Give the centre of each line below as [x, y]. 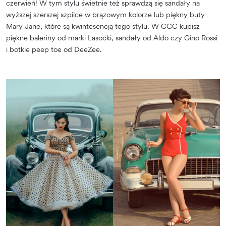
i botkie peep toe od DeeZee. [54, 49]
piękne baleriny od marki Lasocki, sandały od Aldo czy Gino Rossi [112, 38]
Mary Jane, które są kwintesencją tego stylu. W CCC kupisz [103, 26]
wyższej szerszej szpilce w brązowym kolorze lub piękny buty [105, 15]
